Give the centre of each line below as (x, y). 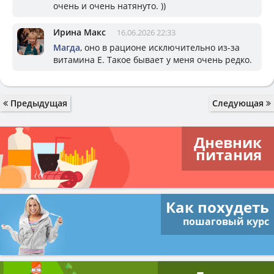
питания (229, 154)
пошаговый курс (226, 221)
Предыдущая (38, 103)
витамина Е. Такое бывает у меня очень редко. (153, 60)
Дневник (228, 142)
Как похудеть (217, 207)
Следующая (239, 103)
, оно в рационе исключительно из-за (160, 47)
